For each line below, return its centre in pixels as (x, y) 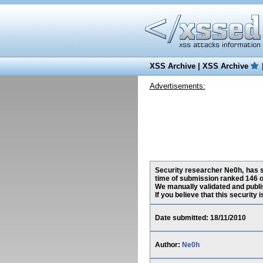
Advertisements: (177, 86)
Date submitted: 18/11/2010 (200, 218)
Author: (168, 245)
